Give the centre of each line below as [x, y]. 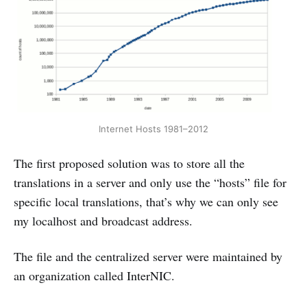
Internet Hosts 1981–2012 [153, 129]
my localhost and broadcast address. [103, 221]
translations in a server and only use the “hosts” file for [150, 183]
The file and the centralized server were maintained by [148, 257]
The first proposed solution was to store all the [129, 163]
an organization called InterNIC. [94, 276]
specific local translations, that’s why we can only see [146, 202]
